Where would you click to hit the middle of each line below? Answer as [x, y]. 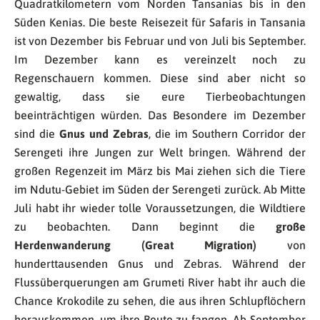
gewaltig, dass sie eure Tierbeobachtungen [160, 96]
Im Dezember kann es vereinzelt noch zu [160, 59]
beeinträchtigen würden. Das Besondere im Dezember [160, 115]
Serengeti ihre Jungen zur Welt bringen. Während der [160, 152]
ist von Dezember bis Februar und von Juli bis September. [160, 40]
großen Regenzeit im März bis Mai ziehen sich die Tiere [160, 170]
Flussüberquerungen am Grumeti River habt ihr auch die [160, 282]
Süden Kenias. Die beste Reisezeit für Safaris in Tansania [160, 22]
